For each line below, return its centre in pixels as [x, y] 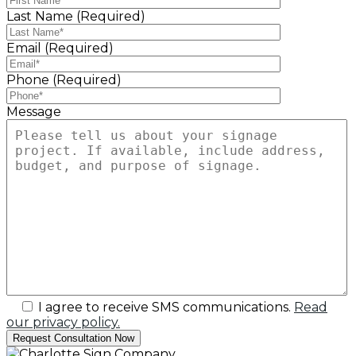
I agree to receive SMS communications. [164, 308]
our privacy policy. [63, 323]
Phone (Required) [64, 80]
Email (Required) [60, 48]
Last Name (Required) [76, 17]
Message [34, 112]
